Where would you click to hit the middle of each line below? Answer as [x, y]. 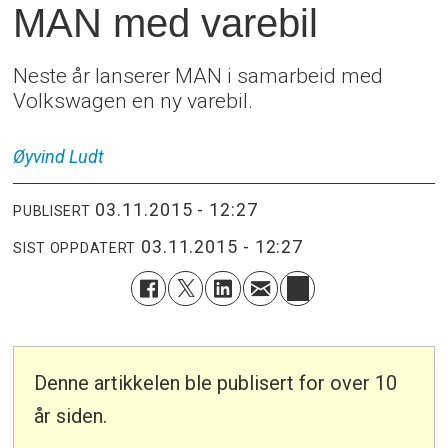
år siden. [71, 416]
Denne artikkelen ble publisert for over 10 [216, 383]
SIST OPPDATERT [75, 247]
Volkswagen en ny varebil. [133, 100]
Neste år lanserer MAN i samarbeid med [198, 75]
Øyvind [39, 157]
